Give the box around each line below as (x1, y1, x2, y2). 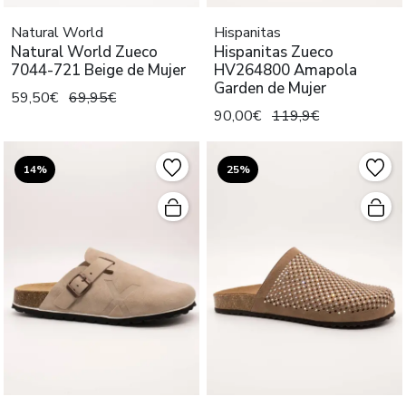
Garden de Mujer (214, 78, 326, 100)
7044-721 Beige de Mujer (11, 60, 186, 82)
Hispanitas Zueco (214, 42, 333, 63)
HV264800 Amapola (214, 60, 357, 82)
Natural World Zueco (11, 42, 158, 63)
